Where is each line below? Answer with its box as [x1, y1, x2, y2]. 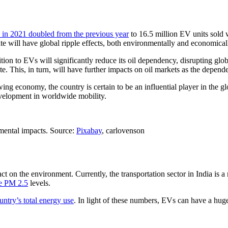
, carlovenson [102, 126, 145, 135]
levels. [28, 178, 50, 187]
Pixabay [76, 126, 102, 135]
